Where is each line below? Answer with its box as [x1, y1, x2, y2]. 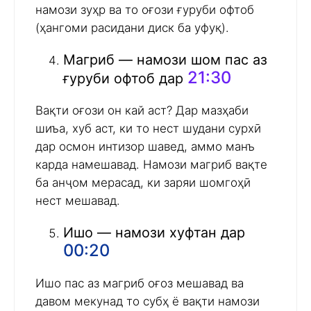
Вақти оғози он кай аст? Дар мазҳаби [35, 103, 249, 118]
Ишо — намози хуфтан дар [63, 224, 245, 242]
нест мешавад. [35, 194, 120, 208]
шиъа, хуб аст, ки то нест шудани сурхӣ [35, 121, 261, 136]
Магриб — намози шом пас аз [63, 51, 267, 69]
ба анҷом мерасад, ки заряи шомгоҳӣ [35, 176, 251, 190]
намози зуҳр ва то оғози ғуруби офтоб [35, 3, 254, 17]
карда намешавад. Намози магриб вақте [35, 158, 267, 172]
